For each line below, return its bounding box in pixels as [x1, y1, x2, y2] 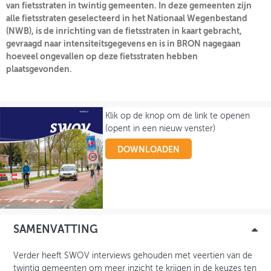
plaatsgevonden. [6, 65, 72, 74]
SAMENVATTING [13, 224, 98, 235]
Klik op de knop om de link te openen [105, 111, 250, 120]
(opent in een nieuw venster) [105, 124, 216, 133]
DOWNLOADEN [117, 145, 180, 154]
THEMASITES [11, 43, 77, 54]
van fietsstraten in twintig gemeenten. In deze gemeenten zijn [6, 1, 252, 10]
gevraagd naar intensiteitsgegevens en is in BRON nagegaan [6, 39, 241, 48]
